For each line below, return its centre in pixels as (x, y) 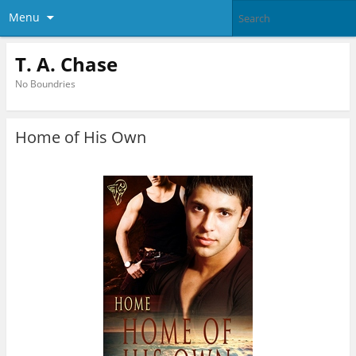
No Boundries (45, 83)
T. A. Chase (66, 64)
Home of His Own (80, 137)
